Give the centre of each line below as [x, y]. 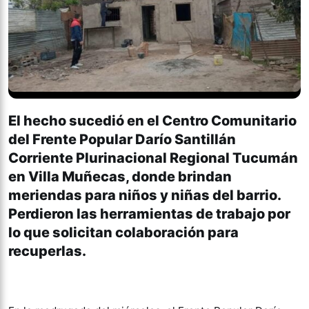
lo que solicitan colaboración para [123, 233]
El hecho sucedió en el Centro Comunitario [152, 121]
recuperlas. [47, 251]
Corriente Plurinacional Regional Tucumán [153, 158]
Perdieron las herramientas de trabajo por [149, 214]
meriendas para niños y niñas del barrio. [144, 196]
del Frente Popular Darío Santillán [122, 140]
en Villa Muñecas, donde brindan [120, 177]
